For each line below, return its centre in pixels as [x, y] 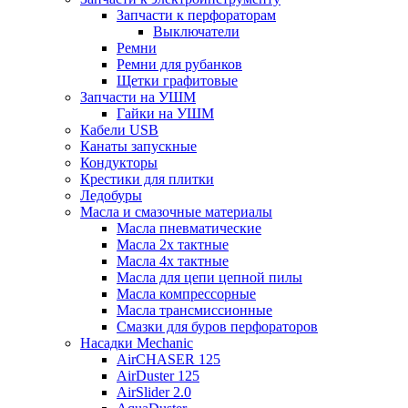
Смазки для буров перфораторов [217, 327]
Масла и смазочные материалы [176, 212]
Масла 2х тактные [173, 245]
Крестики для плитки [147, 179]
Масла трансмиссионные [194, 311]
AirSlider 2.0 [154, 393]
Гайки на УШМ [165, 114]
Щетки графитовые [177, 81]
